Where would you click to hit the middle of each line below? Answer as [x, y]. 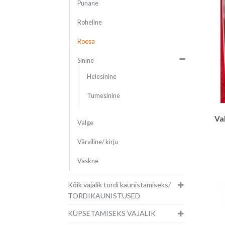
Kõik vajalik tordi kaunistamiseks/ [119, 185]
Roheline [89, 23]
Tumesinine [103, 96]
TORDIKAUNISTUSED [104, 196]
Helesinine [101, 77]
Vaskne [88, 161]
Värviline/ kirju [97, 142]
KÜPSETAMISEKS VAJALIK [111, 213]
